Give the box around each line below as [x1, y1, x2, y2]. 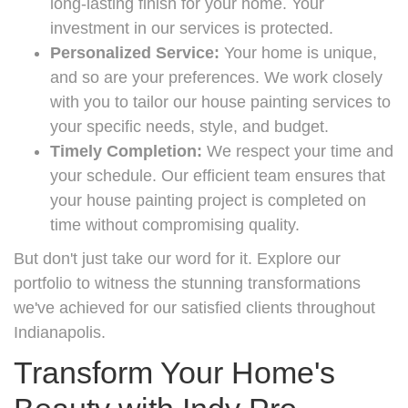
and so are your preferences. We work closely [50, 67, 382, 87]
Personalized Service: [50, 43, 219, 62]
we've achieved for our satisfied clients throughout [14, 298, 375, 317]
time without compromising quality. [50, 215, 300, 234]
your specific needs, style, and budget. [50, 117, 329, 136]
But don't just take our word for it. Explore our [14, 249, 341, 268]
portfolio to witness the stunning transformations [14, 273, 361, 292]
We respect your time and [202, 141, 393, 160]
